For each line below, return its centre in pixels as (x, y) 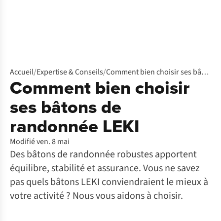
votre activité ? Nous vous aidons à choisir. (96, 196)
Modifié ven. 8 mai (40, 142)
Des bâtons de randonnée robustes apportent (103, 154)
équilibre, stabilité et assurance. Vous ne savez (105, 168)
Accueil (22, 72)
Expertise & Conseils (70, 72)
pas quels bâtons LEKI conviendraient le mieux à (109, 182)
